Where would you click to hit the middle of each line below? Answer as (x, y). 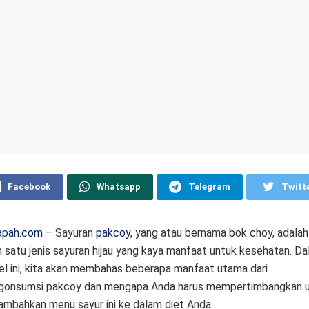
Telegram (209, 186)
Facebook (29, 186)
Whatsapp (118, 186)
